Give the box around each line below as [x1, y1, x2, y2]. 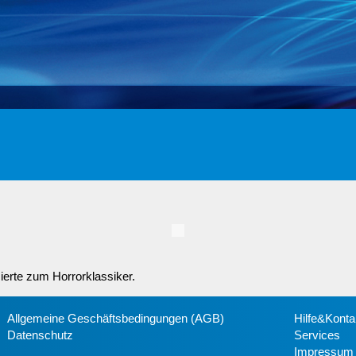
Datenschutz [7, 328, 74, 342]
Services [293, 328, 340, 342]
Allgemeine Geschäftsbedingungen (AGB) [7, 311, 225, 325]
